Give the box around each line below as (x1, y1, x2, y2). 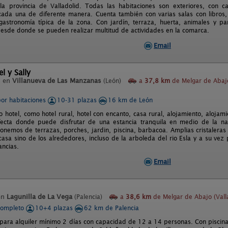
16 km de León (108, 96, 153, 104)
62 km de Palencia (84, 204, 139, 212)
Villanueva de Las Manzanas (12, 77, 101, 84)
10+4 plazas (35, 204, 75, 212)
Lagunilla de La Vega (7, 193, 72, 201)
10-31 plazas (57, 96, 99, 104)
